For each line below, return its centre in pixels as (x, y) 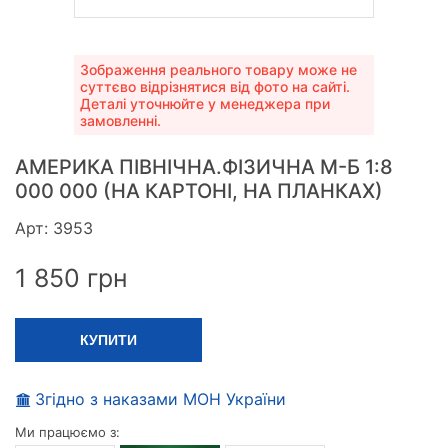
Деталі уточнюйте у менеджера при (205, 104)
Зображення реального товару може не (218, 70)
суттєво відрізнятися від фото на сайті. (215, 87)
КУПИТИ (108, 340)
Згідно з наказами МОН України (160, 399)
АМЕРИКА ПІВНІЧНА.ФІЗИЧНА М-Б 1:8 (204, 167)
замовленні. (120, 121)
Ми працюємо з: (67, 432)
